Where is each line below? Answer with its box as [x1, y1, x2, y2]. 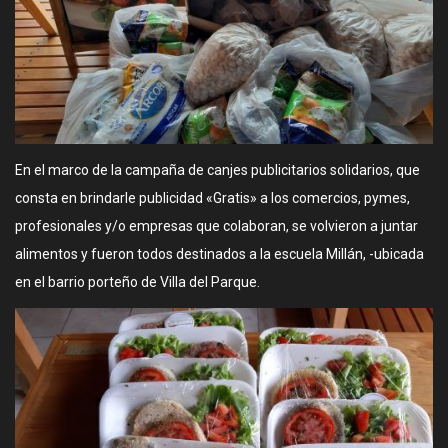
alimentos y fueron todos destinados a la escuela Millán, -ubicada [15, 245, 424, 262]
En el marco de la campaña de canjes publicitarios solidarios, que [15, 161, 420, 178]
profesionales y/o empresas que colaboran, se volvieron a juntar [15, 217, 418, 234]
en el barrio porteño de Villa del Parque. [15, 273, 260, 290]
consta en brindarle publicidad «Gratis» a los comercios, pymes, [15, 189, 410, 206]
